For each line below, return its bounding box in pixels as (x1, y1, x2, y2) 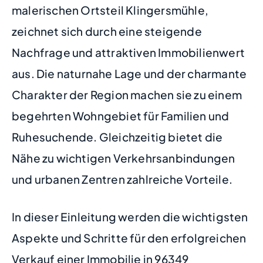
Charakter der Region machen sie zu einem (12, 87, 242, 102)
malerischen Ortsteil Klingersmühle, (12, 2, 209, 17)
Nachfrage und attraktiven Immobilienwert (12, 45, 245, 59)
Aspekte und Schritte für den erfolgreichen (12, 231, 247, 245)
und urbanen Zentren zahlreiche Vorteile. (12, 171, 233, 186)
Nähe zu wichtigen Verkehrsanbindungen (12, 150, 235, 165)
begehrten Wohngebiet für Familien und (12, 108, 230, 123)
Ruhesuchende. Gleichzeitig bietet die (12, 129, 223, 144)
